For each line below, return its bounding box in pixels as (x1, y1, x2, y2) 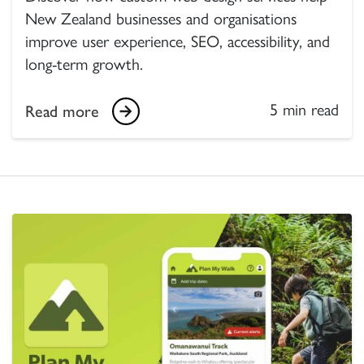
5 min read (270, 99, 339, 119)
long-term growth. (25, 54, 143, 74)
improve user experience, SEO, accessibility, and (25, 31, 330, 51)
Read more (25, 101, 99, 121)
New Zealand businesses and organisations (25, 8, 297, 28)
